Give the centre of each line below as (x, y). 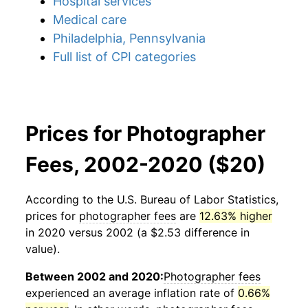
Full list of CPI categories (124, 57)
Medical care (90, 20)
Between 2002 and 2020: (95, 276)
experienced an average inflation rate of (132, 293)
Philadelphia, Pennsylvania (129, 38)
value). (43, 249)
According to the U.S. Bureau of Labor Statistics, (152, 199)
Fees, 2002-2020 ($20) (145, 164)
